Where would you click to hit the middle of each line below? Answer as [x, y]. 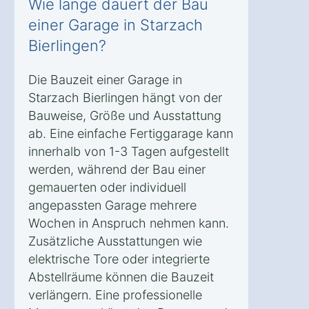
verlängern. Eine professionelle [115, 295]
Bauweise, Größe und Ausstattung [125, 116]
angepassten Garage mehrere [112, 206]
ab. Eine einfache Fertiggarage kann [131, 134]
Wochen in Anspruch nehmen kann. [129, 223]
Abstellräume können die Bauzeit [121, 277]
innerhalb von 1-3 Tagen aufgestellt [129, 152]
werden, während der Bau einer [117, 170]
